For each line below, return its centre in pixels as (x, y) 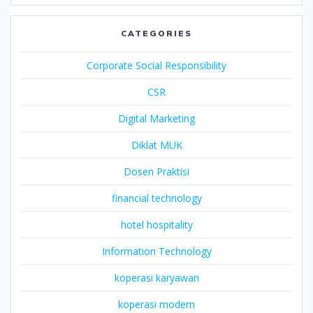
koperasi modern (156, 305)
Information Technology (156, 252)
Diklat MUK (156, 145)
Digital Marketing (156, 119)
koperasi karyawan (156, 278)
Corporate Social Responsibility (156, 66)
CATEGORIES (156, 34)
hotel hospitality (156, 225)
